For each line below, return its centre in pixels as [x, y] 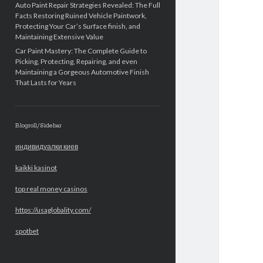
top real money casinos [51, 189]
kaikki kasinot [36, 168]
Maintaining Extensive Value [59, 37]
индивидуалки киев [46, 146]
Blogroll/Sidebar [38, 126]
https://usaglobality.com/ [53, 210]
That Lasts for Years [45, 82]
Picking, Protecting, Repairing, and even [76, 61]
